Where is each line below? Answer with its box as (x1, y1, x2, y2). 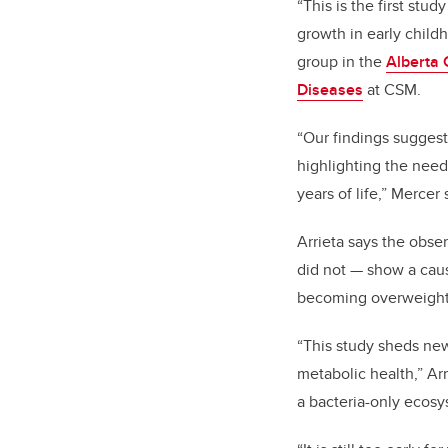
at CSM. (363, 78, 421, 102)
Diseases (297, 78, 363, 102)
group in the (297, 50, 386, 74)
